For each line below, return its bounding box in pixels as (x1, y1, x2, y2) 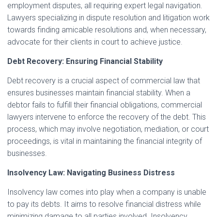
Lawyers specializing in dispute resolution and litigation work (7, 13, 210, 22)
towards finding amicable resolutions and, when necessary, (7, 25, 206, 34)
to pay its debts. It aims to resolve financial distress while (7, 200, 201, 209)
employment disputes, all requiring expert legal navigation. (7, 1, 202, 10)
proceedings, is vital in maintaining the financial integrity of (7, 137, 202, 146)
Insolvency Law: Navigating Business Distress (7, 168, 175, 177)
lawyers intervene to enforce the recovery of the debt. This (7, 112, 206, 122)
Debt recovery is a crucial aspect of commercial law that (7, 76, 200, 85)
